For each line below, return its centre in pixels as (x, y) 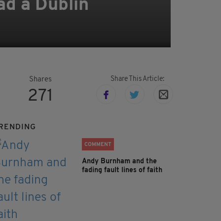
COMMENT (98, 145)
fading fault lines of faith (122, 171)
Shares (40, 80)
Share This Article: (137, 79)
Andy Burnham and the (119, 162)
